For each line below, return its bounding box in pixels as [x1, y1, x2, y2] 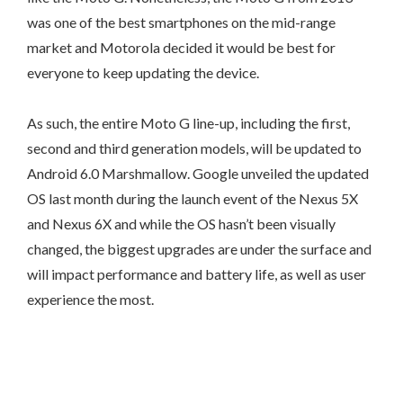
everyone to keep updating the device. [27, 64, 259, 81]
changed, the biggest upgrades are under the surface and [27, 240, 372, 257]
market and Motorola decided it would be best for [27, 39, 336, 56]
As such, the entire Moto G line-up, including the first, [27, 114, 350, 131]
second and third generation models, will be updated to [27, 139, 362, 157]
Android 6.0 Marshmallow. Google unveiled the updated [27, 165, 369, 182]
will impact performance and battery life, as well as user [27, 265, 366, 282]
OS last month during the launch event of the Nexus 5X [27, 190, 358, 207]
